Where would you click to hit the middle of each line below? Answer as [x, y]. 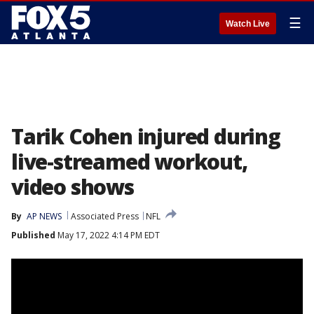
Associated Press [105, 216]
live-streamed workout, [129, 162]
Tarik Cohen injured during [146, 136]
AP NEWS [44, 216]
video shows [73, 187]
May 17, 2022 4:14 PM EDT [108, 235]
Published [33, 235]
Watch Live [248, 24]
